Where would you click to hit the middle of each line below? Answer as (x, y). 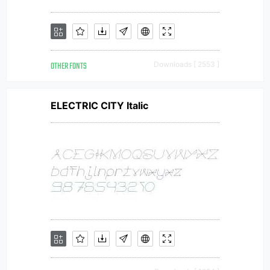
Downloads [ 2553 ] (187, 64)
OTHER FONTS (69, 67)
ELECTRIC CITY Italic (99, 105)
